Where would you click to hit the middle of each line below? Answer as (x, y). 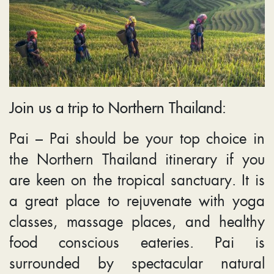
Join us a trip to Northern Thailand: (118, 106)
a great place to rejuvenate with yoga (137, 200)
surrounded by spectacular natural (137, 262)
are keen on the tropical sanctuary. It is (137, 179)
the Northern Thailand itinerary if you (137, 158)
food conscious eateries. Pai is (137, 241)
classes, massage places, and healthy (137, 220)
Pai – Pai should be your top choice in (137, 137)
